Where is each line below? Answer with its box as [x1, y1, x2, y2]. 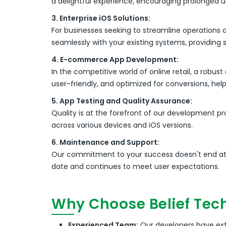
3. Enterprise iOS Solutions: [51, 13, 150, 24]
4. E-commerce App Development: [51, 54, 179, 65]
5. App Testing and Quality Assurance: [51, 96, 192, 106]
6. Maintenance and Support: [51, 137, 159, 148]
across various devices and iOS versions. [51, 120, 193, 131]
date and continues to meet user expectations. [51, 161, 219, 172]
